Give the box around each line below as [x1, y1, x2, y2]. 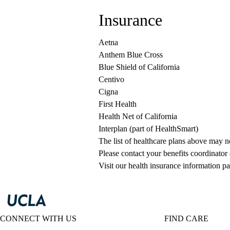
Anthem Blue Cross [99, 50, 163, 60]
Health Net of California [99, 112, 177, 121]
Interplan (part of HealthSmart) [99, 124, 198, 133]
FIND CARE [164, 214, 208, 223]
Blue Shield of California [99, 63, 180, 72]
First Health [99, 100, 137, 109]
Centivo [99, 75, 124, 84]
